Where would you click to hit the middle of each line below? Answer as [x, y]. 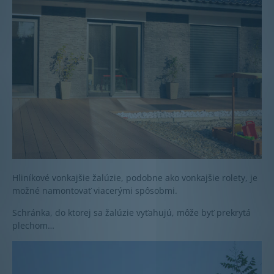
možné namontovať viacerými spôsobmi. [95, 190]
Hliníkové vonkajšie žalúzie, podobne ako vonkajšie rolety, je [135, 177]
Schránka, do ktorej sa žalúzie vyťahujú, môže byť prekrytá [131, 212]
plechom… [33, 225]
